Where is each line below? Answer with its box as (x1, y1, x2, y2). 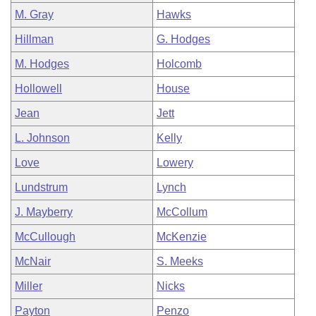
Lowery (157, 157, 193, 169)
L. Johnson (15, 132, 70, 144)
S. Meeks (157, 255, 203, 267)
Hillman (15, 33, 54, 45)
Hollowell (15, 83, 62, 95)
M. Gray (15, 8, 54, 20)
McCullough (15, 231, 75, 243)
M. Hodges (15, 58, 69, 70)
